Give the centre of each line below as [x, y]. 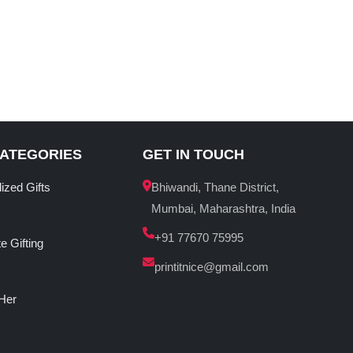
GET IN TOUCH [194, 155]
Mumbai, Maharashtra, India [224, 209]
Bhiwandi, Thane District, [216, 188]
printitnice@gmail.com [212, 267]
